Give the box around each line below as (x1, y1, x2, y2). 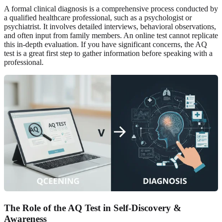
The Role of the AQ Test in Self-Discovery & (4, 202, 181, 213)
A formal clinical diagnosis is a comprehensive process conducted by (4, 4, 218, 13)
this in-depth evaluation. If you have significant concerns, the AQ (4, 40, 207, 49)
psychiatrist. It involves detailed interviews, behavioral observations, (4, 22, 216, 31)
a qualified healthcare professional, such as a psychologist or (4, 13, 192, 22)
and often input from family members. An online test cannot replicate (4, 31, 218, 40)
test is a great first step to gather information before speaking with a (4, 49, 213, 57)
